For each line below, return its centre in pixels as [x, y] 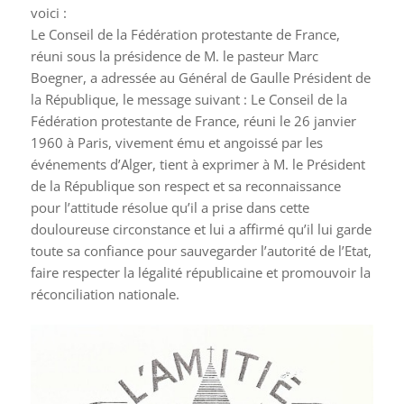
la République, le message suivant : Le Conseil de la [188, 99]
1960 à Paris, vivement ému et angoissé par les [176, 142]
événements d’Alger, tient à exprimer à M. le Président [197, 164]
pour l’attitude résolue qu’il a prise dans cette [170, 207]
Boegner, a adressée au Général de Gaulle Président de [200, 77]
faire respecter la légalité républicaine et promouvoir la [200, 272]
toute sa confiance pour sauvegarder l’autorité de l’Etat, [201, 250]
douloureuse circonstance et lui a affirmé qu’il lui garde [201, 229]
